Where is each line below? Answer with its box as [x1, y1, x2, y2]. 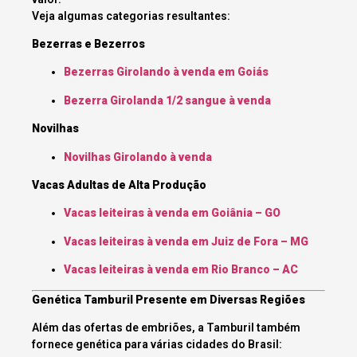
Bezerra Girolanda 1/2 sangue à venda [64, 93, 271, 107]
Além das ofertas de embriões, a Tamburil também [32, 320, 300, 334]
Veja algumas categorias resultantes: [32, 9, 230, 22]
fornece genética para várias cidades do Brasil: [32, 337, 282, 351]
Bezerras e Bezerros [32, 37, 145, 51]
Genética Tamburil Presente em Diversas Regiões [32, 292, 305, 306]
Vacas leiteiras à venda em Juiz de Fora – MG [64, 234, 308, 248]
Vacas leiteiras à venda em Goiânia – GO [64, 206, 280, 220]
